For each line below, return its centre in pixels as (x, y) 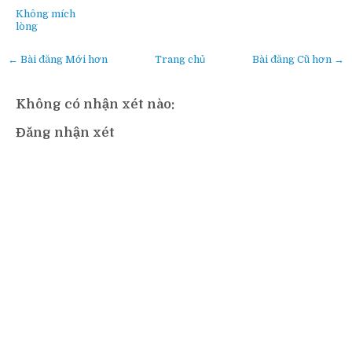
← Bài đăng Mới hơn (58, 60)
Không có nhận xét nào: (95, 104)
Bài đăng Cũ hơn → (298, 60)
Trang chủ (180, 60)
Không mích (46, 14)
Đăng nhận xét (65, 132)
